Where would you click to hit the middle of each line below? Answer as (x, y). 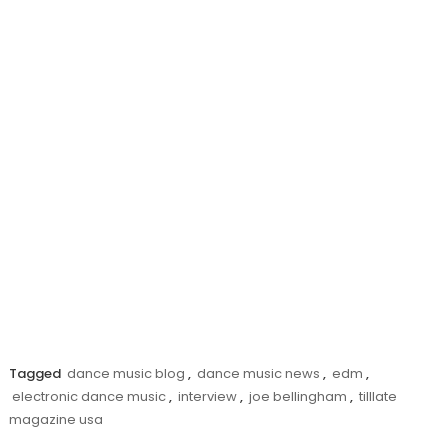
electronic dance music (88, 396)
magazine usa (55, 419)
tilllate (377, 396)
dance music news (258, 373)
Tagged (36, 373)
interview (207, 396)
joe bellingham (297, 396)
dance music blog (125, 373)
